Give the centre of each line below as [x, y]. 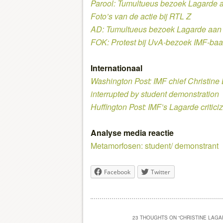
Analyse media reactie [132, 132]
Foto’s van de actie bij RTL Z [141, 16]
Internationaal [116, 68]
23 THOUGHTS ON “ [156, 218]
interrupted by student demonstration [155, 94]
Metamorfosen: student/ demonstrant [155, 145]
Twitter [161, 172]
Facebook [117, 172]
